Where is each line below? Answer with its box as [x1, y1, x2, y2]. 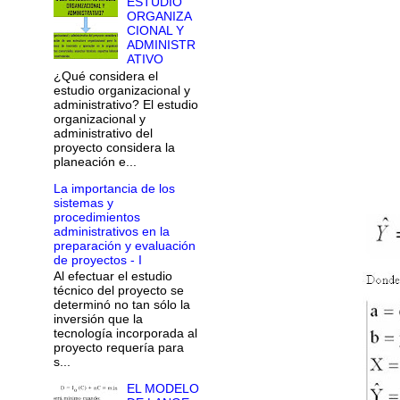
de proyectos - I [53, 252, 142, 267]
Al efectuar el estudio [53, 269, 172, 284]
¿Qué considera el [53, 68, 158, 83]
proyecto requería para [53, 340, 184, 355]
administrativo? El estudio [53, 96, 198, 112]
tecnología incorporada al [53, 326, 197, 341]
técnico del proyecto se [53, 283, 184, 298]
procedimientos [53, 209, 140, 224]
